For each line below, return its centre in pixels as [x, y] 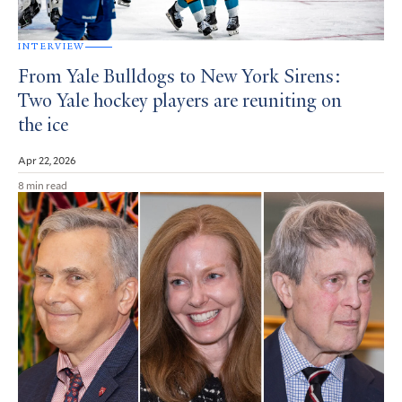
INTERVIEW [52, 47]
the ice [43, 127]
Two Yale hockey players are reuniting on [180, 103]
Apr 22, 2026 [47, 160]
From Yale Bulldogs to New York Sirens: [179, 79]
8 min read [43, 185]
